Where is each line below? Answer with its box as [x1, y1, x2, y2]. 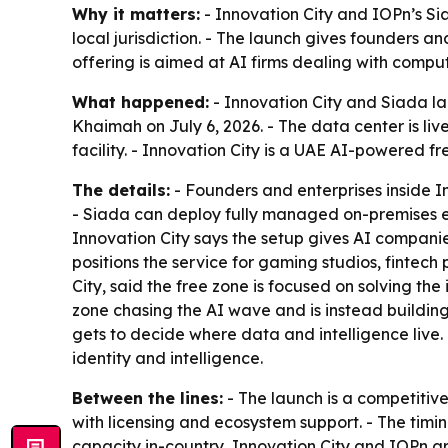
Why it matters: [72, 3, 200, 24]
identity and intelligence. [72, 347, 263, 368]
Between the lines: [72, 387, 223, 408]
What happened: [72, 91, 209, 112]
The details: [72, 179, 170, 200]
